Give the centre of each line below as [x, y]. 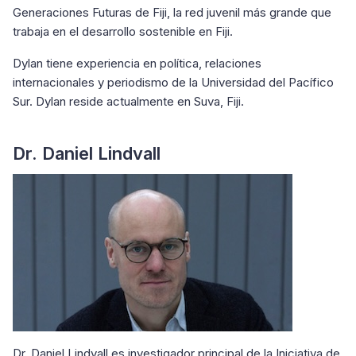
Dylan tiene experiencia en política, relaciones [137, 63]
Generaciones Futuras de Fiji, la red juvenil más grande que [172, 12]
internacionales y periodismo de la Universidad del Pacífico [173, 82]
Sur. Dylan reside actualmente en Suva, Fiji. [146, 101]
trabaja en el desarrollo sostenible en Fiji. [123, 31]
